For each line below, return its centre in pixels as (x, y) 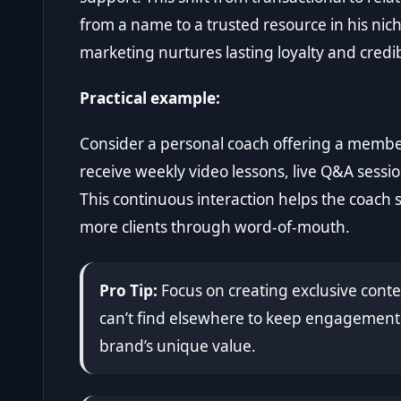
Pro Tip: (128, 290)
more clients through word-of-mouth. (215, 226)
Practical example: (150, 98)
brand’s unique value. (177, 346)
